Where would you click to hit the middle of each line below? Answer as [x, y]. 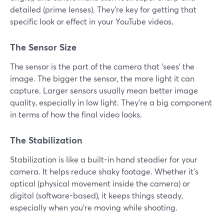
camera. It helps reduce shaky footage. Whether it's [104, 171]
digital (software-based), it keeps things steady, [96, 195]
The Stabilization [46, 140]
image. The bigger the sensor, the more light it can [102, 78]
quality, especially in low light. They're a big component [111, 102]
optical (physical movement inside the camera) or [100, 183]
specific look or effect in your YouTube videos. [92, 21]
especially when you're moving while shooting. [94, 207]
